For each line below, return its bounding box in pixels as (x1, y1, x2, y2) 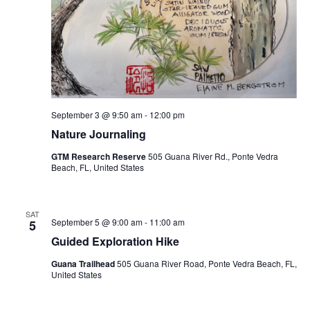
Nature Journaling (51, 126, 146, 143)
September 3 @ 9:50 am (51, 109, 143, 121)
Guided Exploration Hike (51, 233, 179, 250)
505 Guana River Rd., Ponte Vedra (147, 150, 278, 163)
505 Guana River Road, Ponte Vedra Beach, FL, (116, 257, 297, 270)
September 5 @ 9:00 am (51, 216, 143, 228)
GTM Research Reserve (51, 150, 148, 163)
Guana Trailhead (51, 257, 117, 271)
